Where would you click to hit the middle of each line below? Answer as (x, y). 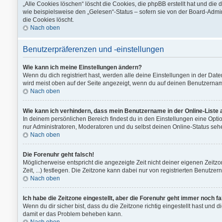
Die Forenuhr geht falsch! (58, 155)
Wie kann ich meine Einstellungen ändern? (82, 67)
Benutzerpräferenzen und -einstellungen (93, 49)
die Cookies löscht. (48, 20)
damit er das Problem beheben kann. (73, 214)
